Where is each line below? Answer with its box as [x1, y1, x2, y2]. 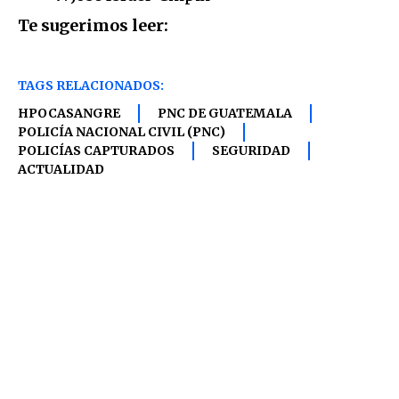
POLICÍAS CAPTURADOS [18, 142, 175, 159]
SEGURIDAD [212, 142, 290, 159]
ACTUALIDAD [18, 161, 104, 178]
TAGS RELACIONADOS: [18, 77, 164, 94]
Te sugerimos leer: [18, 14, 168, 36]
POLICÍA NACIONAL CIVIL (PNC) [18, 124, 225, 141]
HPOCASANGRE [18, 105, 120, 122]
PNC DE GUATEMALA [158, 105, 292, 122]
